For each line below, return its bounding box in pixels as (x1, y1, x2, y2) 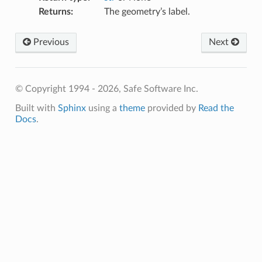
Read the (198, 103, 234, 113)
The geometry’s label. (104, 6, 190, 16)
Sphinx (57, 103, 86, 113)
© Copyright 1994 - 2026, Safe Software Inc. (15, 84, 198, 94)
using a (85, 103, 119, 113)
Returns (38, 6, 71, 16)
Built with (15, 103, 58, 113)
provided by (144, 103, 198, 113)
